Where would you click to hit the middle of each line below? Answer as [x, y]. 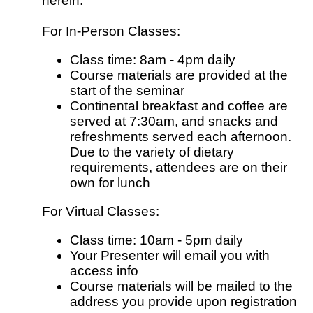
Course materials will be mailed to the [181, 286]
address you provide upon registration [183, 302]
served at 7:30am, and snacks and [174, 121]
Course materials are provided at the [179, 75]
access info [104, 271]
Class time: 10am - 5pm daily [156, 240]
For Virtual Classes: [101, 212]
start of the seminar [127, 90]
